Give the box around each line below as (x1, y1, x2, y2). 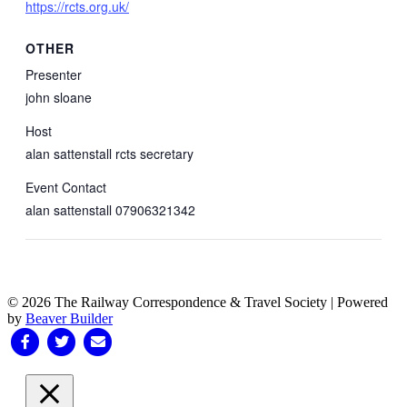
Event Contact (25, 178, 106, 197)
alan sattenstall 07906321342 (25, 201, 195, 220)
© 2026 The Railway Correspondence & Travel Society (7, 294, 327, 311)
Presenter (25, 65, 82, 84)
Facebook (6, 333, 63, 349)
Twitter (43, 333, 84, 349)
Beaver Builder (25, 311, 113, 327)
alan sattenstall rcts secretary (25, 144, 194, 164)
